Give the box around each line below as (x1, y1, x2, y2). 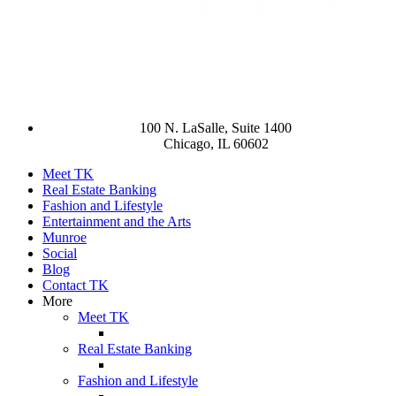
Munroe (42, 230, 87, 245)
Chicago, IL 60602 (163, 136, 269, 151)
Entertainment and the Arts (42, 214, 191, 229)
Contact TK (42, 278, 109, 293)
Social (42, 246, 77, 261)
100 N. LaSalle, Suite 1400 (140, 120, 292, 135)
